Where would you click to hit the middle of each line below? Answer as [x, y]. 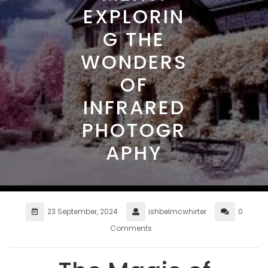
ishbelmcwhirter [177, 211]
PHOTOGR [134, 130]
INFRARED [134, 107]
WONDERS [134, 62]
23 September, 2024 [82, 211]
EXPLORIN [134, 16]
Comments [131, 228]
